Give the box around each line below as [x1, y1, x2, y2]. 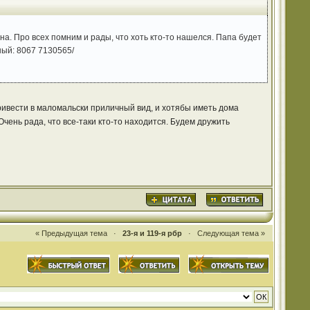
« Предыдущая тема [35, 229, 107, 237]
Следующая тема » [197, 229, 265, 237]
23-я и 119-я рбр [122, 229, 182, 237]
